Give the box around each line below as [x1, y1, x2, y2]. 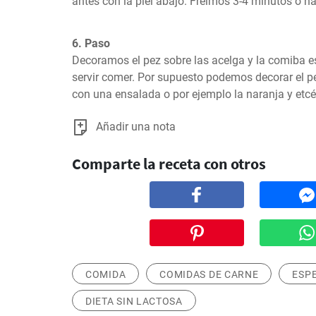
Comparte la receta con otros [72, 154, 266, 174]
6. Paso [72, 37, 110, 50]
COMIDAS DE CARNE [159, 269, 259, 280]
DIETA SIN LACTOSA [85, 296, 183, 307]
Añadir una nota [96, 120, 176, 133]
